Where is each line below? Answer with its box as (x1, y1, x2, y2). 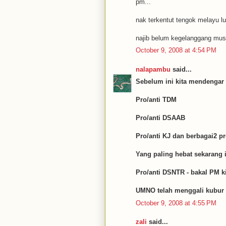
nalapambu (136, 65, 171, 73)
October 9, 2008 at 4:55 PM (136, 199, 216, 207)
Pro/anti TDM (136, 96, 177, 103)
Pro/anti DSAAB (136, 114, 185, 122)
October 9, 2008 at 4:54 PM (136, 46, 216, 54)
